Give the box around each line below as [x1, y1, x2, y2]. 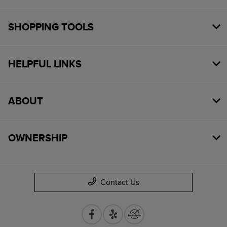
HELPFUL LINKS [8, 58, 82, 70]
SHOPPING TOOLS [8, 21, 94, 33]
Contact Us [100, 178, 139, 187]
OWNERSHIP [8, 132, 67, 144]
